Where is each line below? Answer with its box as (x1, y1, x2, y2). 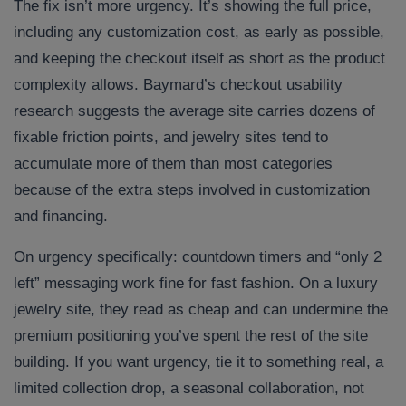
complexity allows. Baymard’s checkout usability (14, 76, 343, 94)
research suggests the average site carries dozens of (14, 102, 375, 121)
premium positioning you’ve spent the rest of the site (14, 327, 368, 345)
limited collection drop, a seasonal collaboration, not (14, 380, 364, 398)
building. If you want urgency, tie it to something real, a (14, 353, 383, 372)
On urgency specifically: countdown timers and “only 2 (14, 248, 382, 266)
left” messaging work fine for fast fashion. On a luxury (14, 275, 378, 293)
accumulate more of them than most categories (14, 155, 333, 173)
